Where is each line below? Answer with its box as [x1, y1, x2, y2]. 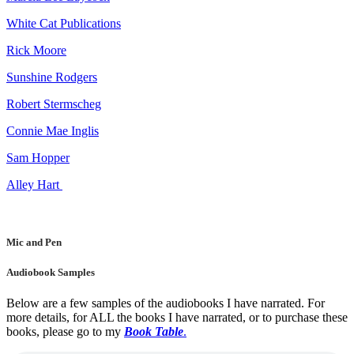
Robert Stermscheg [6, 96, 101, 111]
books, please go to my [6, 325, 124, 339]
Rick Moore [6, 43, 66, 57]
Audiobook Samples [6, 266, 95, 279]
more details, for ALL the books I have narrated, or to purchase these [6, 311, 348, 325]
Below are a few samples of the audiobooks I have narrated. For [6, 296, 325, 311]
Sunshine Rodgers [6, 70, 97, 84]
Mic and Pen [6, 236, 62, 249]
